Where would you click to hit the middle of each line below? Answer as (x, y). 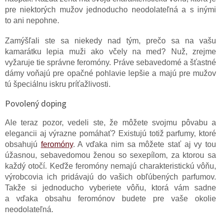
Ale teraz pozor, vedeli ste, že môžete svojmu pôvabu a (110, 122)
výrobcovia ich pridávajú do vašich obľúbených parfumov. (110, 177)
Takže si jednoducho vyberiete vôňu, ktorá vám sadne (110, 187)
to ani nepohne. (32, 20)
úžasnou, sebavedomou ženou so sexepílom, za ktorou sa (110, 155)
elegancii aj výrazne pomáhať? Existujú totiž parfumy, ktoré (110, 133)
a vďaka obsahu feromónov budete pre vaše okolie (110, 198)
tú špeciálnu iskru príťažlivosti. (58, 84)
